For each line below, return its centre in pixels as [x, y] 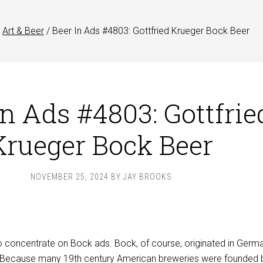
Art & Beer [23, 31]
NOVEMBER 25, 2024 [69, 177]
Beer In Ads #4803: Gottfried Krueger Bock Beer [150, 31]
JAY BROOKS [147, 177]
